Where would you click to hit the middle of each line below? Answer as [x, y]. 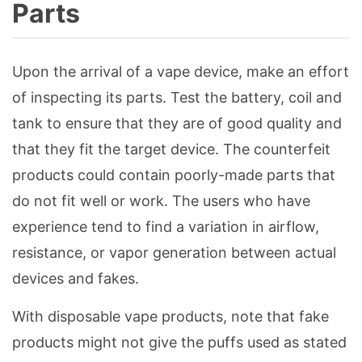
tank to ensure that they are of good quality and [177, 124]
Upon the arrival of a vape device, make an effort [181, 72]
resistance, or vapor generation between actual [174, 253]
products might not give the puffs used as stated [179, 343]
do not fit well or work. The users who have [161, 201]
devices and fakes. [76, 279]
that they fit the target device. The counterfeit [171, 149]
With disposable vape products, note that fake [170, 317]
